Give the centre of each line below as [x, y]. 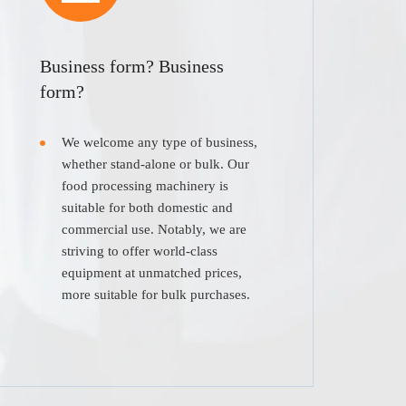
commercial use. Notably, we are [154, 230]
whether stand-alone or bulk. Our [155, 164]
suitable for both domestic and [147, 208]
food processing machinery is [145, 186]
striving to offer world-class [139, 251]
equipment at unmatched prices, [151, 273]
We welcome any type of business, [159, 143]
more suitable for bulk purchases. [155, 295]
